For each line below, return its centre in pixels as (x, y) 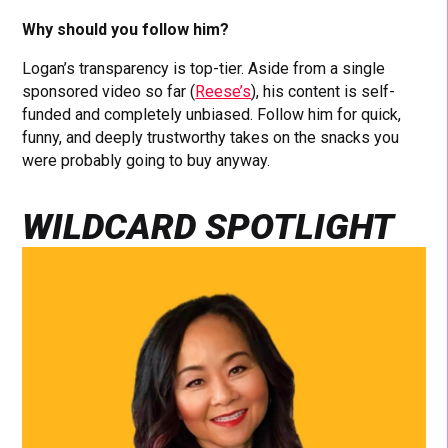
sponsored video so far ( (109, 91)
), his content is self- (323, 91)
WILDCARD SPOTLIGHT (208, 226)
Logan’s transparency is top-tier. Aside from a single (204, 68)
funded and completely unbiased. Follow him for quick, (212, 114)
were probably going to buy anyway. (146, 160)
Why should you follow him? (126, 29)
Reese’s (223, 91)
